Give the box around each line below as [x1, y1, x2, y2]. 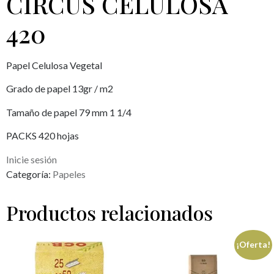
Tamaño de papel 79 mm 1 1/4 [6, 106, 131, 118]
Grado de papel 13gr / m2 [6, 83, 113, 95]
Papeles [53, 168, 86, 180]
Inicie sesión [6, 153, 57, 165]
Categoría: [6, 168, 53, 180]
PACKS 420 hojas [6, 130, 79, 142]
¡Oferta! [236, 239, 271, 250]
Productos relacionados [6, 199, 213, 226]
